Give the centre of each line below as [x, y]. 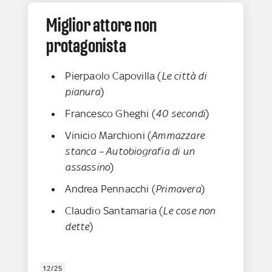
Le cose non [189, 211]
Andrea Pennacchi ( [110, 189]
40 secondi [181, 114]
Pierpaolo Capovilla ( [113, 76]
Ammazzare [178, 136]
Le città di [184, 76]
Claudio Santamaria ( [114, 211]
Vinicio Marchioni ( [108, 136]
